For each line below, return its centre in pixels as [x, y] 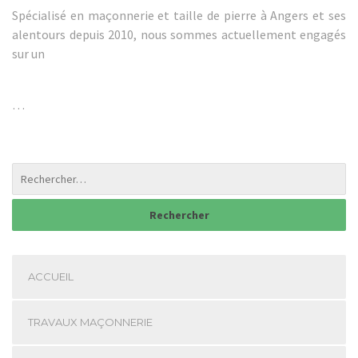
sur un [28, 53]
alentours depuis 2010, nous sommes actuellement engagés [179, 34]
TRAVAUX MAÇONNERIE [90, 322]
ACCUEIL [51, 277]
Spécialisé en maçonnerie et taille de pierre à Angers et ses [179, 15]
